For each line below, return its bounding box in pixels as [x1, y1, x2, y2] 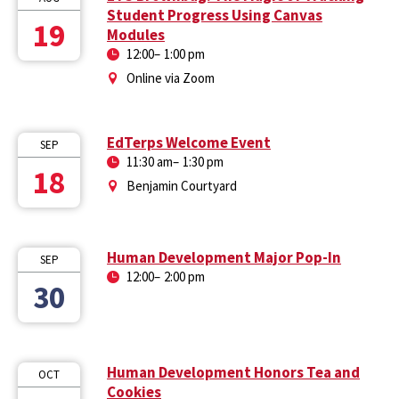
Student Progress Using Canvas [107, 4, 322, 25]
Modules [107, 24, 165, 45]
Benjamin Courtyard [126, 176, 237, 194]
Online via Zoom [126, 69, 215, 86]
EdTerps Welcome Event [107, 132, 271, 152]
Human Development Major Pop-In [107, 247, 341, 267]
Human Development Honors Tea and [107, 362, 360, 382]
